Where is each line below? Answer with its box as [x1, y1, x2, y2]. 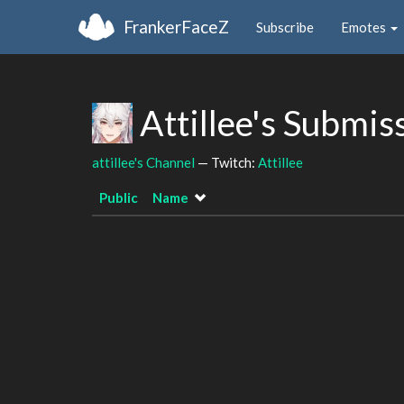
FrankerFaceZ [124, 15, 229, 37]
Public [99, 189, 138, 206]
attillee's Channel [92, 153, 195, 170]
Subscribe [256, 18, 314, 35]
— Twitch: [195, 153, 258, 170]
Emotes [341, 18, 389, 35]
